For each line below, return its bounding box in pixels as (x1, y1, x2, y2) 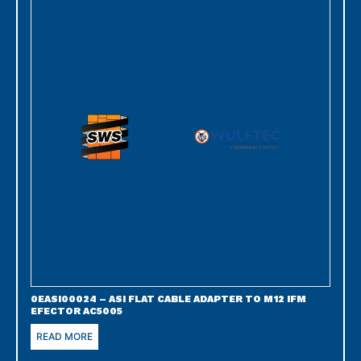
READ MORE (36, 330, 93, 342)
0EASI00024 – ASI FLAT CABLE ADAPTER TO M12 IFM (31, 293, 306, 305)
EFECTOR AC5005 (31, 305, 122, 317)
